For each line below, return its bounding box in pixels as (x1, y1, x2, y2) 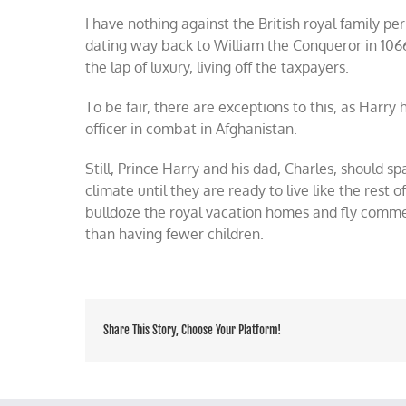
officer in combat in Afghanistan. (85, 119, 298, 138)
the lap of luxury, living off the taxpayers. (85, 57, 350, 76)
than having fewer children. (85, 224, 265, 243)
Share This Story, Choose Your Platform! (103, 323, 282, 338)
